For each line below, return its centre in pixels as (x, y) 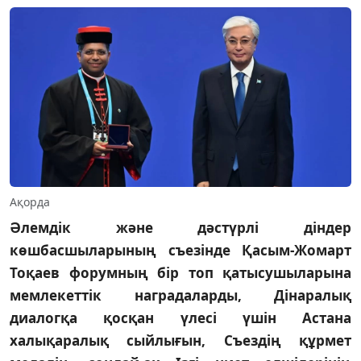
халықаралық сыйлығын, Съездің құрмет (180, 340)
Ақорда (30, 201)
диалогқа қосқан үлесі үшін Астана (180, 317)
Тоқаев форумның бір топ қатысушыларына (180, 272)
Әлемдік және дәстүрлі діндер (180, 227)
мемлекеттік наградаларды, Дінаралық (180, 295)
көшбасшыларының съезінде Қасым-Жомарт (180, 250)
